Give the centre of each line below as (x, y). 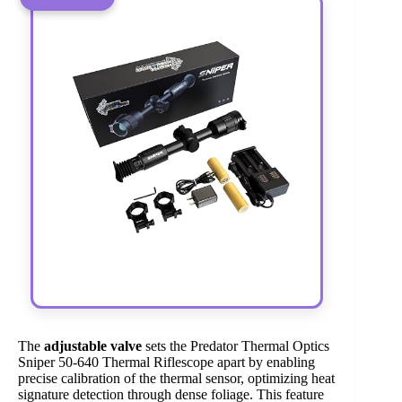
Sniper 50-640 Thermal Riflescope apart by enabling (166, 362)
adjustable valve (93, 345)
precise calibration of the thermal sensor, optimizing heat (176, 378)
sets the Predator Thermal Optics (236, 345)
